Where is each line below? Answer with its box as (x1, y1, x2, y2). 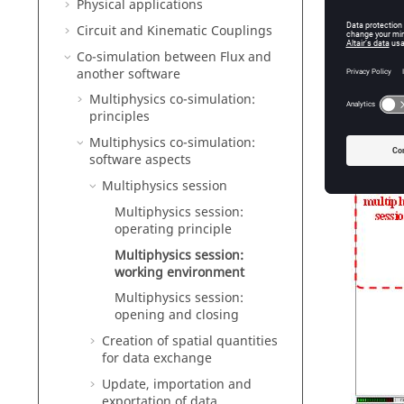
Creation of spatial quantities (102, 332, 278, 352)
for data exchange (102, 349, 212, 369)
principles (89, 107, 150, 127)
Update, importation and (102, 374, 252, 394)
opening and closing (115, 306, 239, 326)
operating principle (115, 219, 232, 239)
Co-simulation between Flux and (77, 47, 271, 67)
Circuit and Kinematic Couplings (77, 21, 272, 41)
